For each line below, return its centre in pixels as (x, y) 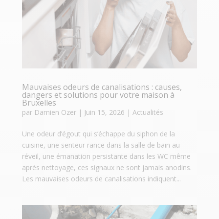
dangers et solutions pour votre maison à (98, 95)
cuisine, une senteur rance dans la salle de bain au (101, 145)
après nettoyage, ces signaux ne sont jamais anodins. (107, 168)
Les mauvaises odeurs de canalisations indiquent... (101, 179)
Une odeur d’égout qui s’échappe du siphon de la (98, 134)
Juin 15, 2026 (104, 112)
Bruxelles (39, 103)
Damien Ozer (55, 112)
